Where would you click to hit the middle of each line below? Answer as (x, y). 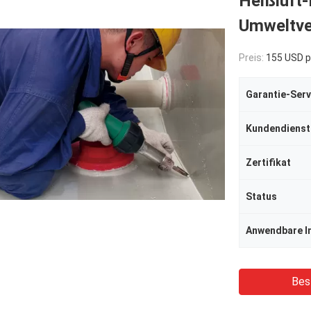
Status (261, 196)
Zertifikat (268, 162)
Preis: (252, 58)
